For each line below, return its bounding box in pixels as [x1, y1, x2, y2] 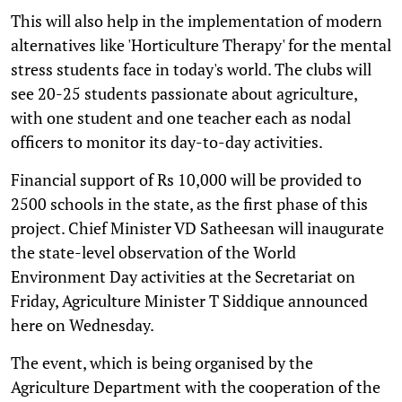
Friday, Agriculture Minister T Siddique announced [11, 289, 368, 311]
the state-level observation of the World [11, 240, 296, 263]
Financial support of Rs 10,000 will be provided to [11, 168, 362, 190]
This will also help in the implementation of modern [11, 9, 382, 31]
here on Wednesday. [11, 313, 154, 336]
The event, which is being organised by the [11, 351, 313, 373]
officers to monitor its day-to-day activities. [11, 130, 323, 153]
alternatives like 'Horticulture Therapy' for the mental [11, 33, 391, 56]
